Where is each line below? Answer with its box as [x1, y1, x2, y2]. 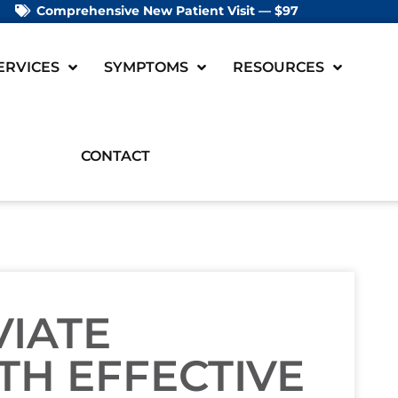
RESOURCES [232, 59, 324, 76]
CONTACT [80, 147, 150, 164]
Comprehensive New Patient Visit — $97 [36, 3, 298, 19]
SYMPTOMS [103, 59, 188, 76]
